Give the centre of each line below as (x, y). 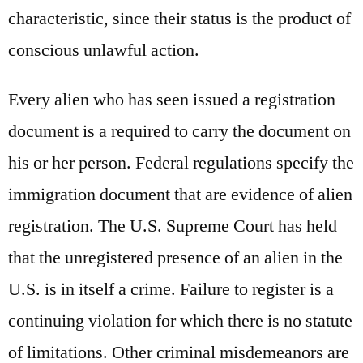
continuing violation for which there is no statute (180, 320)
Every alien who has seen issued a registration (172, 99)
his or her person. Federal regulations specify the (181, 162)
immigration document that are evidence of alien (180, 194)
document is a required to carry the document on (179, 131)
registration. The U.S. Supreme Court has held (173, 226)
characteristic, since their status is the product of (179, 18)
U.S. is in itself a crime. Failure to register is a (171, 289)
